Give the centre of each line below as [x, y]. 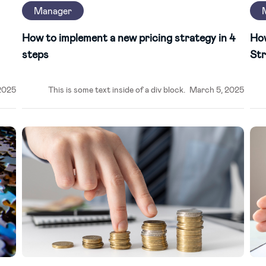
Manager [53, 10]
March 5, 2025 [217, 89]
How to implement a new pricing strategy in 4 [128, 37]
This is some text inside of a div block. [116, 89]
